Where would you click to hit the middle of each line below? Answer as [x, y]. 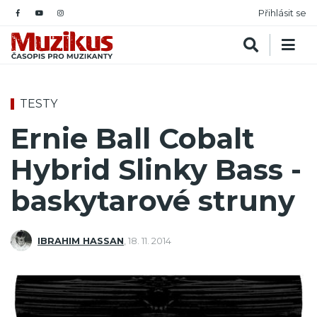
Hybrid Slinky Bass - [156, 170]
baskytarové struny [153, 201]
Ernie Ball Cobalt [133, 139]
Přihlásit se [282, 13]
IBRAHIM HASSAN [81, 241]
